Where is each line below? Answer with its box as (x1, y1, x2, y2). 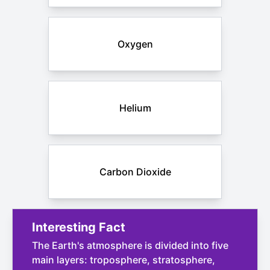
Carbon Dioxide (99, 166, 171, 178)
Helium (119, 102, 151, 114)
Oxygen (117, 38, 153, 50)
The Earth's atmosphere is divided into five (32, 239, 228, 251)
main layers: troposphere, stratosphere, (32, 254, 215, 266)
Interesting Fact (32, 220, 125, 234)
